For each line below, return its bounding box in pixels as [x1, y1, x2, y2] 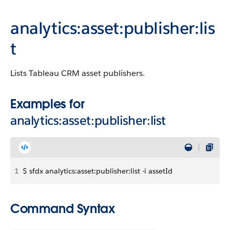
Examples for [10, 96, 85, 112]
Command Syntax [10, 201, 115, 217]
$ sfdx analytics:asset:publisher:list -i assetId [23, 166, 172, 176]
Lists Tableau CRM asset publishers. [10, 68, 145, 79]
